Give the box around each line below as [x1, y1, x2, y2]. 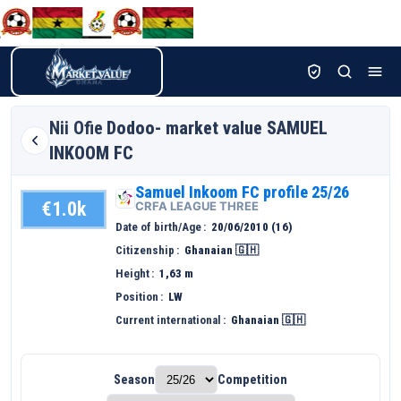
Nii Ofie [49, 117, 103, 139]
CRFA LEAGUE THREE [135, 199, 259, 213]
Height [115, 267, 149, 280]
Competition [218, 372, 287, 387]
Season [114, 372, 155, 387]
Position [115, 290, 158, 303]
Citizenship [115, 243, 175, 257]
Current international [115, 313, 221, 327]
